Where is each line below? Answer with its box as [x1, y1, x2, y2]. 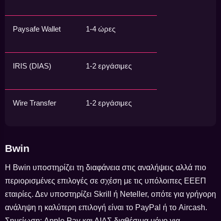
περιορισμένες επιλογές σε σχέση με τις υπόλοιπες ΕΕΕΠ [5, 177, 206, 185]
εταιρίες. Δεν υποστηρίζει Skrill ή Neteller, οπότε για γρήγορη [5, 190, 216, 199]
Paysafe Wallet [13, 24, 61, 33]
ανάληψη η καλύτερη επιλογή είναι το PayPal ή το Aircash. [5, 203, 207, 212]
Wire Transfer [13, 98, 56, 107]
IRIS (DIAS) [13, 61, 51, 70]
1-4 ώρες [86, 24, 115, 33]
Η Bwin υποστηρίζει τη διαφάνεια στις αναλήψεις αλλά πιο [5, 163, 206, 172]
